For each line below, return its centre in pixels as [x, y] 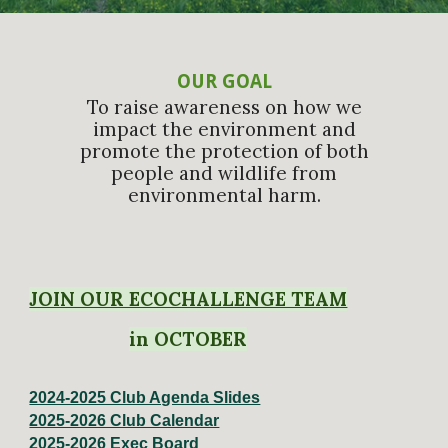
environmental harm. [224, 195]
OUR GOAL [224, 81]
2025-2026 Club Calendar [124, 420]
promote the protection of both [224, 151]
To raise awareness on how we [224, 107]
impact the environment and [224, 129]
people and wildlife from [224, 173]
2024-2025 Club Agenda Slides [145, 397]
